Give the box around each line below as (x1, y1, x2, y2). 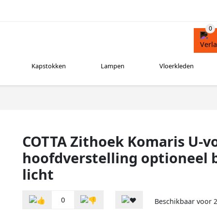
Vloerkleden (159, 62, 194, 71)
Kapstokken (31, 62, 66, 71)
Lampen (100, 62, 124, 71)
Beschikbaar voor (155, 197, 214, 206)
